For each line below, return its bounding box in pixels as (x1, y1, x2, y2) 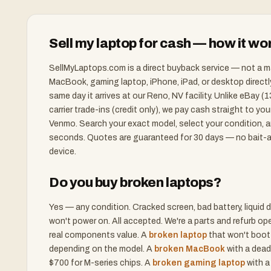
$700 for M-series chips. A (49, 258, 152, 267)
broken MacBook (154, 244, 225, 253)
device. (49, 147, 76, 156)
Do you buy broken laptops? (49, 175, 221, 190)
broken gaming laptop (152, 258, 245, 267)
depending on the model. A (49, 244, 154, 253)
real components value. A (49, 230, 149, 240)
